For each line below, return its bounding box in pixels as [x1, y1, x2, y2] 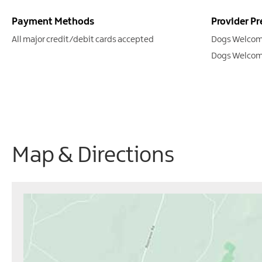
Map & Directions [12, 144, 174, 167]
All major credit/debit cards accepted [12, 35, 154, 44]
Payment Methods [12, 16, 94, 27]
